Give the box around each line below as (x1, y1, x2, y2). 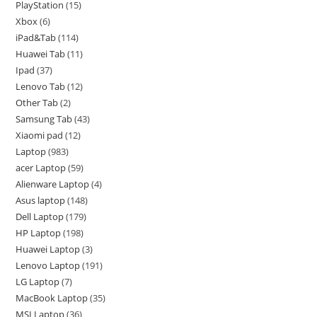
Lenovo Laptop (16, 259, 81, 272)
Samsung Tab (16, 113, 73, 126)
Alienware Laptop (16, 178, 90, 191)
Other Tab (16, 96, 59, 110)
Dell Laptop (16, 210, 64, 224)
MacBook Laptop (16, 292, 88, 305)
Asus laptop (16, 194, 66, 207)
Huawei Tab (16, 47, 66, 61)
